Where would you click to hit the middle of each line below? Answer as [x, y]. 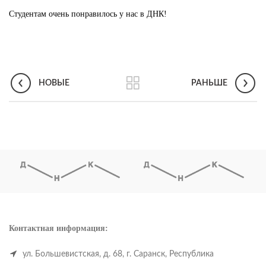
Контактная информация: [58, 228]
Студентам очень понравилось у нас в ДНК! [88, 14]
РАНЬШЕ [209, 83]
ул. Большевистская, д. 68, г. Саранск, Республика [117, 254]
